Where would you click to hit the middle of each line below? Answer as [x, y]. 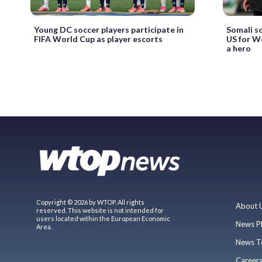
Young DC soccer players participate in [109, 29]
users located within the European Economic [103, 218]
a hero [239, 48]
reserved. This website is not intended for [100, 210]
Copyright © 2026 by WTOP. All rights [90, 202]
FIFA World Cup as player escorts [98, 39]
